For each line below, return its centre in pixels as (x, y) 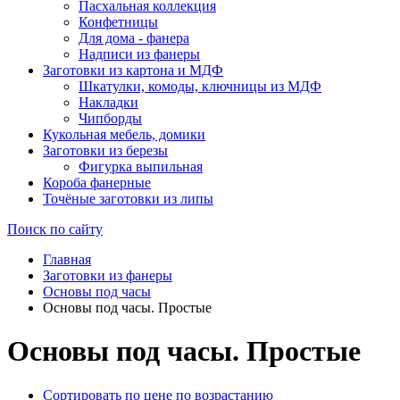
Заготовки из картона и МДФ (133, 70)
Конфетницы (118, 22)
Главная (67, 259)
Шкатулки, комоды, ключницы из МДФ (200, 86)
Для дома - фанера (134, 38)
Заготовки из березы (105, 150)
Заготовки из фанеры (108, 275)
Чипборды (110, 118)
